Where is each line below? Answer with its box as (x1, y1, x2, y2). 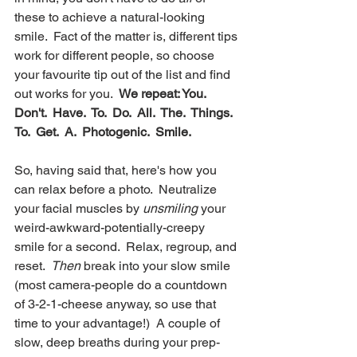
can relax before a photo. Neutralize (14, 181, 220, 197)
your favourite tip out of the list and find (14, 66, 233, 82)
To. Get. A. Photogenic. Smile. (14, 124, 191, 139)
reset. (14, 257, 51, 273)
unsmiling (143, 200, 198, 216)
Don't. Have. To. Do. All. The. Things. (14, 104, 238, 120)
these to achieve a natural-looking (14, 9, 208, 25)
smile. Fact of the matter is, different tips (14, 28, 241, 44)
